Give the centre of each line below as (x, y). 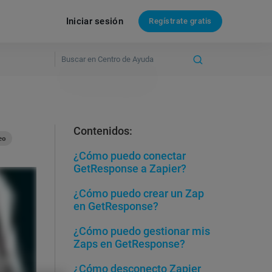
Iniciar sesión (94, 21)
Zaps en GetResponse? (129, 244)
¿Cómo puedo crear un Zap (139, 193)
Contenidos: (103, 131)
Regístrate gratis (180, 21)
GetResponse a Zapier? (130, 168)
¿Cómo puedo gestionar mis (142, 231)
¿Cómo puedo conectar (130, 156)
